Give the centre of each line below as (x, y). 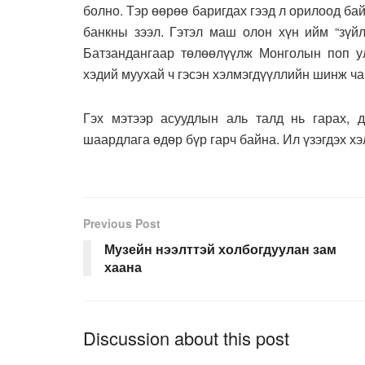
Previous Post (122, 224)
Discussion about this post (186, 338)
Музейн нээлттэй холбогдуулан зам (220, 249)
